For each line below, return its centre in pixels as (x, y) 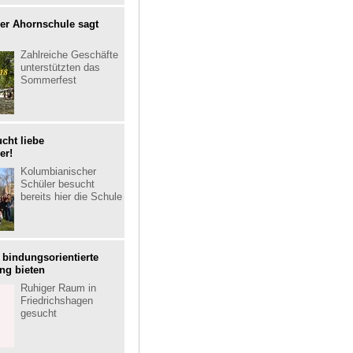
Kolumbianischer (58, 171)
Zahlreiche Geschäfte (69, 55)
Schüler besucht (58, 184)
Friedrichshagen (57, 301)
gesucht (39, 313)
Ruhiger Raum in (58, 288)
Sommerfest (48, 80)
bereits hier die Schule (71, 197)
